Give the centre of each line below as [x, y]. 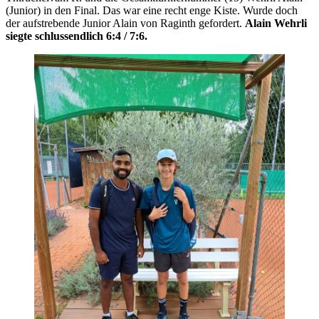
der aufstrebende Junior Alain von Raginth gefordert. [125, 23]
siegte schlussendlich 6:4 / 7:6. [77, 36]
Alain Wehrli [276, 23]
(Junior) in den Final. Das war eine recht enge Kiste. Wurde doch [152, 10]
